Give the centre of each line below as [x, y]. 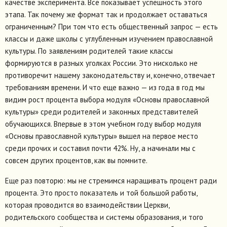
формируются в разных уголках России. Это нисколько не [101, 63]
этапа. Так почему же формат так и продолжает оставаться [106, 15]
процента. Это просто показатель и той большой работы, [101, 193]
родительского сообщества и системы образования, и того [104, 217]
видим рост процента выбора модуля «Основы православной [107, 100]
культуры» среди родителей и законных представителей [102, 112]
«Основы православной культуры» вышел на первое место [102, 136]
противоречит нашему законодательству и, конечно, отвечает [110, 75]
